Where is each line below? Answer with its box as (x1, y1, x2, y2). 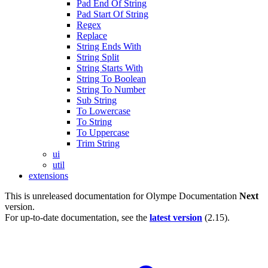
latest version (150, 212, 202, 223)
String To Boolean (77, 74, 146, 84)
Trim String (77, 138, 120, 148)
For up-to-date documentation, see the (5, 212, 150, 223)
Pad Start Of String (77, 9, 148, 19)
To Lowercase (77, 106, 130, 116)
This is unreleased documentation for (5, 191, 146, 201)
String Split (77, 52, 119, 62)
